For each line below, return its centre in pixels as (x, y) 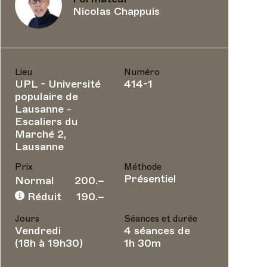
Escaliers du (46, 122)
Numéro (142, 72)
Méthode (142, 167)
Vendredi (38, 231)
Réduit (43, 197)
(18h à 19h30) (49, 243)
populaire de (46, 97)
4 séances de (157, 231)
